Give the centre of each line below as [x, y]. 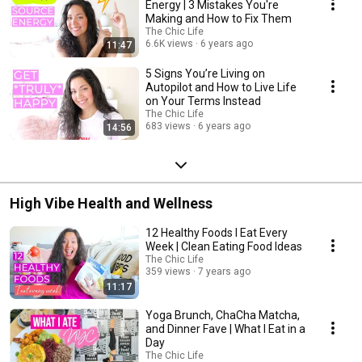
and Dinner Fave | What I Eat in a [225, 329]
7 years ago [224, 272]
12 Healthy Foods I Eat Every [217, 233]
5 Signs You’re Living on [205, 74]
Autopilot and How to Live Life [221, 88]
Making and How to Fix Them [219, 19]
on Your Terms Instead [203, 101]
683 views [168, 126]
